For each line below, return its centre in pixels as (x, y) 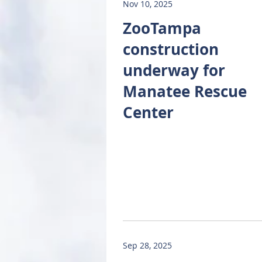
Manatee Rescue (185, 91)
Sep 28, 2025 (147, 245)
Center (148, 112)
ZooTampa (162, 28)
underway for (174, 70)
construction (171, 49)
